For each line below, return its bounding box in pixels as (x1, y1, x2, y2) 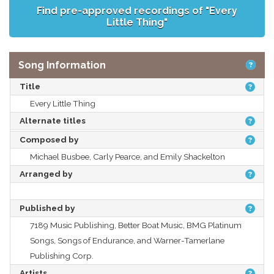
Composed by (20, 134, 78, 144)
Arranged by (20, 168, 72, 179)
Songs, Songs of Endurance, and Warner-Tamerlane (30, 235, 224, 245)
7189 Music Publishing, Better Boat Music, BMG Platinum (30, 220, 242, 230)
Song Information (18, 59, 106, 71)
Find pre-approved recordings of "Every (37, 4, 237, 17)
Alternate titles (20, 115, 86, 125)
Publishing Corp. (30, 250, 94, 261)
